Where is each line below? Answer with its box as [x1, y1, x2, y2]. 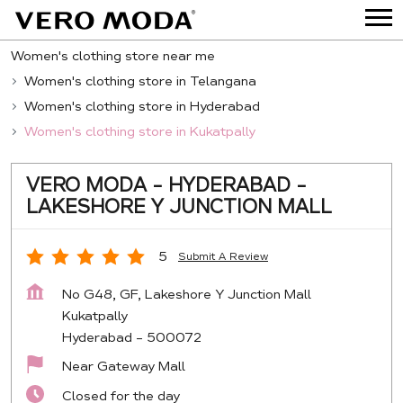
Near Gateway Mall [62, 357, 185, 374]
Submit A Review [178, 250, 268, 264]
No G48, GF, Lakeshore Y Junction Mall [62, 285, 311, 302]
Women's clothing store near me [11, 47, 215, 64]
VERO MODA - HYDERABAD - [26, 173, 307, 197]
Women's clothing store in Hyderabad [24, 97, 260, 114]
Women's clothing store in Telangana [24, 72, 256, 89]
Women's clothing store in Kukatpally [24, 122, 255, 139]
